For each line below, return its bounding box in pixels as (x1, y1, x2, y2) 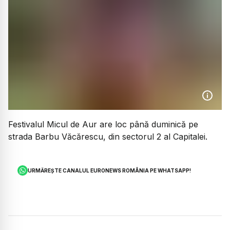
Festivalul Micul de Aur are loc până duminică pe (8, 119, 198, 130)
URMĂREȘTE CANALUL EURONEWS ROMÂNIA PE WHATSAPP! (28, 167, 191, 174)
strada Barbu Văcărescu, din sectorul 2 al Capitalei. (8, 131, 207, 142)
